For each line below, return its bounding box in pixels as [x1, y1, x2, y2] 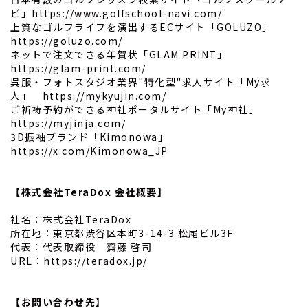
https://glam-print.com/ [10, 61, 146, 76]
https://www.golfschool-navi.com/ [32, 6, 222, 21]
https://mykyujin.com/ [42, 89, 166, 103]
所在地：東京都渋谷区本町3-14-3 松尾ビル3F [10, 226, 234, 241]
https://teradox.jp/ [43, 254, 148, 268]
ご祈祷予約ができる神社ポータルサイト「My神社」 [10, 102, 270, 117]
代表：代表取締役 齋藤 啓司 [10, 240, 152, 254]
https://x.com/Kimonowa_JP [10, 144, 168, 158]
